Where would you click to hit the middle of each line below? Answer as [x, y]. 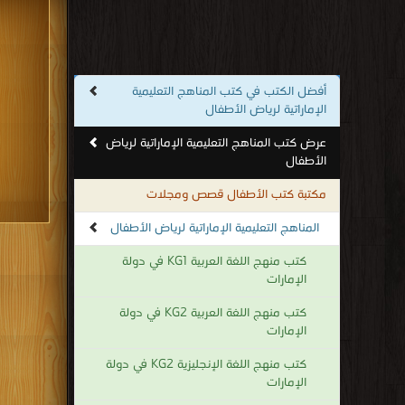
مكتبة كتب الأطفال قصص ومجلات [236, 195]
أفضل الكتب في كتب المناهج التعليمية [229, 92]
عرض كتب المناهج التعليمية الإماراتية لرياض [216, 143]
